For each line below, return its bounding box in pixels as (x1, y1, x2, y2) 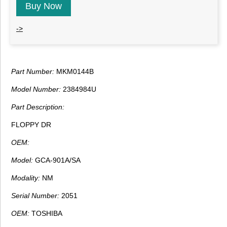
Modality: (11, 174, 40, 182)
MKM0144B (54, 67, 94, 76)
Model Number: (11, 85, 61, 94)
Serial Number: (11, 192, 59, 200)
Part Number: (11, 67, 54, 76)
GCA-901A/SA (33, 156, 81, 165)
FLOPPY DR (11, 121, 51, 129)
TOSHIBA (29, 209, 62, 218)
